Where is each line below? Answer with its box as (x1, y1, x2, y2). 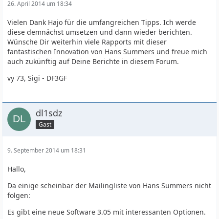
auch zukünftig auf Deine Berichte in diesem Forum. (7, 57, 179, 66)
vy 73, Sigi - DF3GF (7, 73, 67, 83)
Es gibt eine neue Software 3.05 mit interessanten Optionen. (7, 207, 206, 217)
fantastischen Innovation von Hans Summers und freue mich (7, 47, 208, 56)
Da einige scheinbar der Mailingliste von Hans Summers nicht (7, 181, 212, 190)
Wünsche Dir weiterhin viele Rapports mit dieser (7, 37, 167, 46)
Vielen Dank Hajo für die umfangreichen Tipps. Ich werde (7, 18, 197, 27)
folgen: (7, 191, 31, 200)
